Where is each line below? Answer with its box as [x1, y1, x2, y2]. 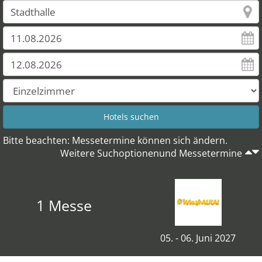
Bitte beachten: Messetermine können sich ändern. [3, 134, 227, 147]
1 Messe [36, 195, 92, 215]
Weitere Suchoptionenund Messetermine [60, 147, 242, 160]
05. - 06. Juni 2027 [160, 232, 236, 244]
